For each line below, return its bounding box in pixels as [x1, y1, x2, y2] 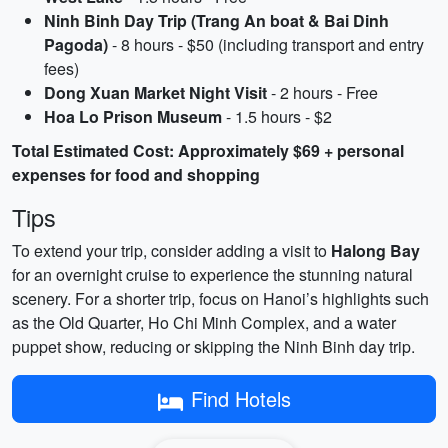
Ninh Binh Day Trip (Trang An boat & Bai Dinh [44, 9, 389, 32]
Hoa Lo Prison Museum [44, 105, 222, 128]
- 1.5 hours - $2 [222, 105, 332, 128]
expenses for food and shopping [12, 163, 260, 186]
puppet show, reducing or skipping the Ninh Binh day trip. [12, 335, 415, 358]
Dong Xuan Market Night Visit [44, 81, 267, 104]
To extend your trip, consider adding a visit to [12, 239, 331, 262]
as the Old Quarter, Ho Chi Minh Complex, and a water [12, 311, 396, 334]
